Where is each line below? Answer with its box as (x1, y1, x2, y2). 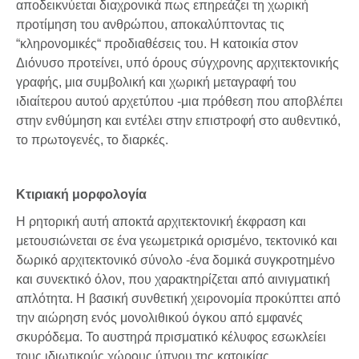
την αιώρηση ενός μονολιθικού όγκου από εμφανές (16, 310, 303, 325)
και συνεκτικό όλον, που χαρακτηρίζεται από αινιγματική (16, 272, 330, 286)
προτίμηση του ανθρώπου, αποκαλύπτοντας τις (16, 17, 284, 31)
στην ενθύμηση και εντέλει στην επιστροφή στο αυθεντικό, (16, 113, 341, 127)
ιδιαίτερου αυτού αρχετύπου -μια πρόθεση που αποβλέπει (16, 94, 343, 108)
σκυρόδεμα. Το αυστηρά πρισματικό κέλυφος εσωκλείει (16, 329, 326, 344)
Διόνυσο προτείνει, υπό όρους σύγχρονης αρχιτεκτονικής (16, 55, 339, 70)
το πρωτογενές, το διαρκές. (16, 132, 168, 147)
